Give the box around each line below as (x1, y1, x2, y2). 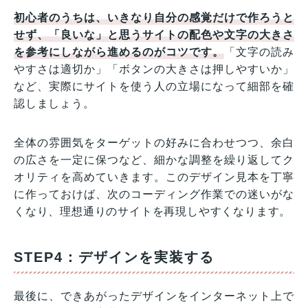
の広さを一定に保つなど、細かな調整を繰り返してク (14, 153, 294, 166)
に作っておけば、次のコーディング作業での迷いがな (14, 188, 294, 200)
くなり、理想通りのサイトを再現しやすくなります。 (14, 205, 291, 217)
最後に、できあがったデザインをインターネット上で (14, 289, 294, 302)
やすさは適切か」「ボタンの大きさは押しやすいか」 (14, 63, 294, 75)
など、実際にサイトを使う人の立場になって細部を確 (14, 80, 294, 92)
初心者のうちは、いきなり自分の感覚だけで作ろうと (14, 11, 294, 23)
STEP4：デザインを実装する (14, 249, 214, 265)
